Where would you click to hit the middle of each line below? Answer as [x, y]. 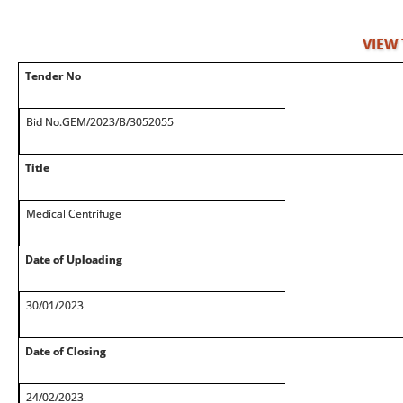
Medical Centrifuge [74, 214]
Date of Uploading [74, 260]
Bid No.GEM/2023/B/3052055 [100, 122]
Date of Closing [66, 351]
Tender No [53, 76]
